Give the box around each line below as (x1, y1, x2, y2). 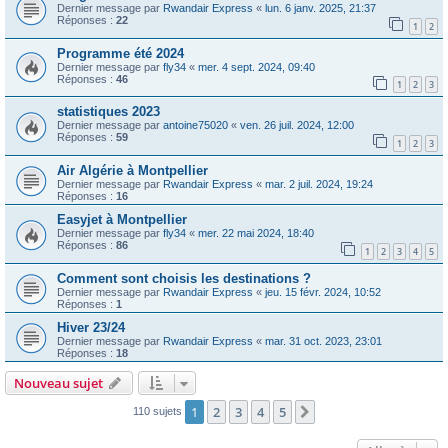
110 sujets (133, 404, 185, 417)
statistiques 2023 (57, 104, 160, 120)
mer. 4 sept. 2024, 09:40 (198, 60, 315, 73)
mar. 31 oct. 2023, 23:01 (265, 334, 382, 347)
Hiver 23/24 (57, 319, 125, 335)
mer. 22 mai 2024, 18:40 (198, 226, 314, 239)
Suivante (318, 403, 372, 422)
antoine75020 (163, 119, 228, 132)
